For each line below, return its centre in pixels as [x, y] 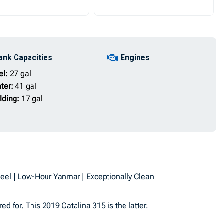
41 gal [25, 86]
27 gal [20, 73]
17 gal [32, 99]
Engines [135, 57]
